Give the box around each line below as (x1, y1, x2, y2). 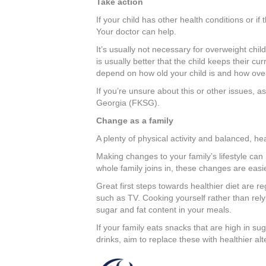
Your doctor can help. (96, 27, 176, 37)
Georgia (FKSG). (96, 98, 160, 108)
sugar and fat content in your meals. (96, 205, 232, 215)
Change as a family (96, 116, 173, 126)
